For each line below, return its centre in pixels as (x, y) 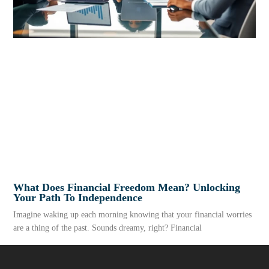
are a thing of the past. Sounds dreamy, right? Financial (108, 228)
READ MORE (38, 256)
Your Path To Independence (78, 198)
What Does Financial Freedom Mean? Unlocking (127, 188)
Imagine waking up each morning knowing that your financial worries (133, 215)
